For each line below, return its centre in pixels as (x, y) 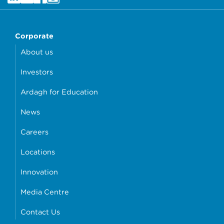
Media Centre (45, 192)
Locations (38, 152)
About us (37, 52)
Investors (37, 72)
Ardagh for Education (59, 92)
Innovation (39, 172)
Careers (34, 132)
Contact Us (40, 212)
